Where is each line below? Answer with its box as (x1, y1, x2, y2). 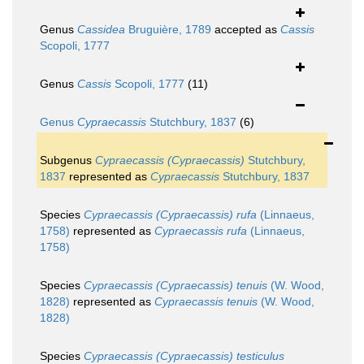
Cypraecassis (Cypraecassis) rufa (84, 208, 257, 222)
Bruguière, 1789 (125, 23, 211, 37)
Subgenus (40, 154, 95, 167)
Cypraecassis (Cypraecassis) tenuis (84, 279, 267, 292)
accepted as (211, 23, 280, 37)
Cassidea (77, 23, 125, 37)
